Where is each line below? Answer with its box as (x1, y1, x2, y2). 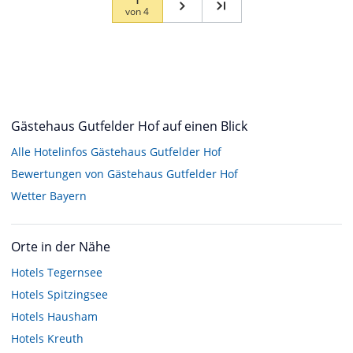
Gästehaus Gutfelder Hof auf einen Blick (11, 117, 247, 135)
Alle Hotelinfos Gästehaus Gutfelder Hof (11, 143, 221, 159)
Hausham (47, 308, 98, 324)
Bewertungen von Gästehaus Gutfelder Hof (11, 165, 238, 181)
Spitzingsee (47, 286, 108, 302)
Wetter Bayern (11, 188, 87, 203)
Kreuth (47, 330, 84, 346)
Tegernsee (47, 264, 102, 280)
